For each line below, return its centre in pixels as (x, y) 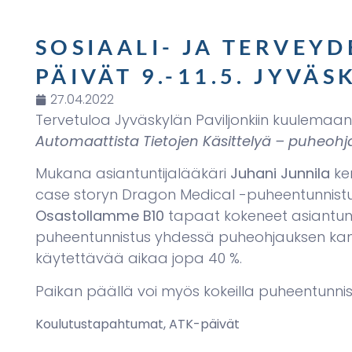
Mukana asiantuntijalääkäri (132, 174)
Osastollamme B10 (99, 216)
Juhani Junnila (280, 174)
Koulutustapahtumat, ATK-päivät (137, 324)
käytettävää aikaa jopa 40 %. (138, 258)
